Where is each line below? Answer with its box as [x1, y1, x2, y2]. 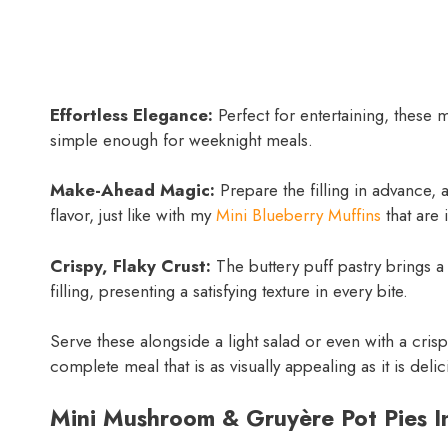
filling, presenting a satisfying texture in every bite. [50, 278, 408, 303]
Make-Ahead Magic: [50, 178, 215, 203]
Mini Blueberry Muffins [216, 203, 381, 228]
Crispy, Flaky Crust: [50, 253, 211, 278]
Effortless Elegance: [50, 102, 213, 127]
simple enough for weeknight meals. [50, 127, 313, 152]
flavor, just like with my [50, 203, 216, 228]
